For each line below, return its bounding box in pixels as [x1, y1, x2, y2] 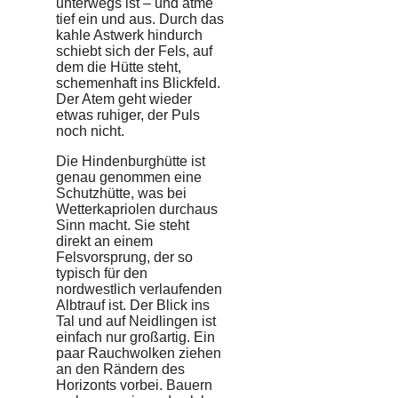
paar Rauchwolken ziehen [56, 345, 221, 361]
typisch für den [56, 265, 147, 281]
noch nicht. [56, 123, 124, 139]
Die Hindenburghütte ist [56, 153, 205, 169]
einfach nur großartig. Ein [56, 329, 215, 345]
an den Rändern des [56, 361, 185, 377]
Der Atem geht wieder [56, 91, 192, 107]
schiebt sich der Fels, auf [56, 43, 212, 59]
